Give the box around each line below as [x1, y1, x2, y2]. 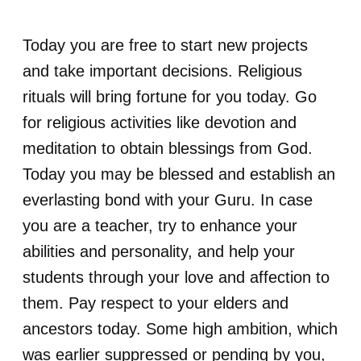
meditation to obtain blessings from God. [23, 139, 313, 157]
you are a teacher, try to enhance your [23, 217, 297, 234]
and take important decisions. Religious [23, 62, 302, 80]
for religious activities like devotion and [23, 114, 297, 131]
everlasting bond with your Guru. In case [23, 191, 313, 209]
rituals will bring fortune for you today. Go [23, 88, 317, 106]
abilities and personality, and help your [23, 243, 295, 260]
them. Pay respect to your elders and [23, 294, 288, 312]
